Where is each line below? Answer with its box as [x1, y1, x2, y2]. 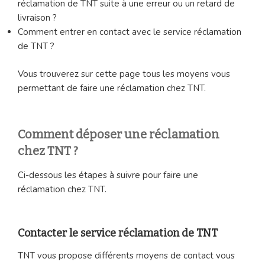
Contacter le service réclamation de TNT [18, 226, 218, 240]
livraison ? [18, 12, 57, 24]
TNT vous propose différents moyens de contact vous [18, 250, 235, 262]
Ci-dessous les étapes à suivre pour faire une [18, 169, 198, 182]
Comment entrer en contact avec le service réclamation [18, 26, 241, 38]
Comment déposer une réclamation [18, 127, 219, 142]
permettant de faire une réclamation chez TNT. [18, 82, 206, 94]
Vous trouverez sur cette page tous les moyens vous [18, 67, 230, 80]
